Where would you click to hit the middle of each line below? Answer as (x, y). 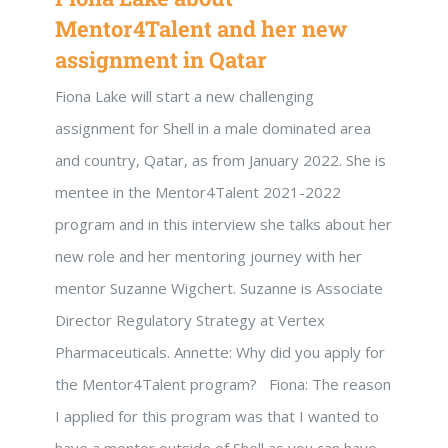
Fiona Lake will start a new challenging (184, 95)
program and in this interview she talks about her (223, 223)
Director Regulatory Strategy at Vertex (190, 319)
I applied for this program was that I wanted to (217, 415)
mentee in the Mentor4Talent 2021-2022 (198, 191)
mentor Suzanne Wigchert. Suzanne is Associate (219, 287)
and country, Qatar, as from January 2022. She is (220, 159)
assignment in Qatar (161, 59)
